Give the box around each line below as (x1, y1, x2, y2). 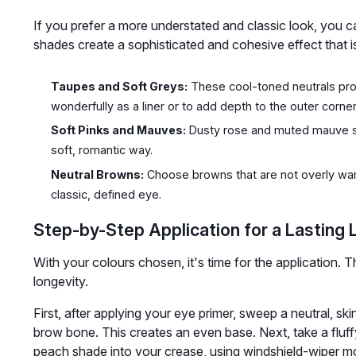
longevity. (33, 273, 88, 289)
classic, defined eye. (50, 187, 161, 201)
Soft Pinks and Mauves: (50, 123, 186, 137)
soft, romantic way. (50, 143, 153, 157)
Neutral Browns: (50, 167, 144, 181)
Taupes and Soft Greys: (50, 79, 188, 93)
